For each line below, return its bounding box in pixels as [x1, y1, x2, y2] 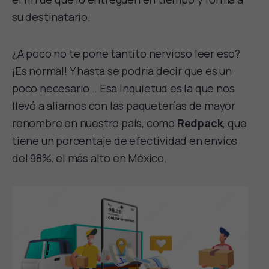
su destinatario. [12, 9, 91, 24]
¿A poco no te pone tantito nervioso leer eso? [12, 46, 240, 61]
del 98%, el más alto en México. [12, 150, 167, 165]
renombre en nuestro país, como [12, 115, 177, 130]
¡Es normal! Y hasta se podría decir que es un [12, 63, 232, 78]
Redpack [177, 115, 223, 130]
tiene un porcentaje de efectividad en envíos [12, 133, 238, 148]
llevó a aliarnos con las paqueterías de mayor [12, 98, 235, 113]
